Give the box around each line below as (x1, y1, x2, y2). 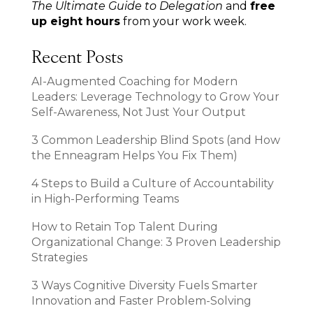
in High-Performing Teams (31, 191, 179, 205)
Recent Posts (31, 50, 123, 67)
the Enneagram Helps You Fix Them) (31, 148, 238, 162)
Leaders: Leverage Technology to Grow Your (31, 89, 279, 103)
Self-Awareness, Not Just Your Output (31, 105, 246, 119)
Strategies (31, 250, 87, 264)
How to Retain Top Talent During (31, 219, 218, 233)
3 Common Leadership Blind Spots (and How (31, 133, 280, 147)
